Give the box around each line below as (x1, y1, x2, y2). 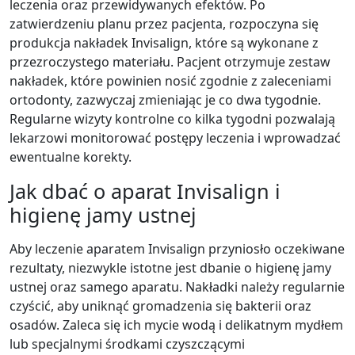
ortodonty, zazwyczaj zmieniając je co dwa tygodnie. (10, 90, 321, 109)
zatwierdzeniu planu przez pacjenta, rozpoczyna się (10, 14, 319, 32)
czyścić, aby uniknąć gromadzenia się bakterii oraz (10, 296, 311, 315)
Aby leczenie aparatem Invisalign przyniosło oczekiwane (10, 239, 345, 258)
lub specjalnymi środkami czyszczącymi (10, 334, 245, 353)
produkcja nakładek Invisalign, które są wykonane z (10, 33, 319, 52)
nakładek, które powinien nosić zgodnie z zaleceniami (10, 71, 331, 90)
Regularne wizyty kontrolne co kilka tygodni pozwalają (10, 109, 335, 128)
